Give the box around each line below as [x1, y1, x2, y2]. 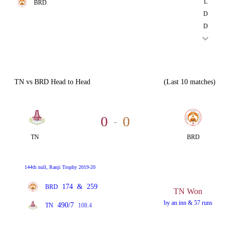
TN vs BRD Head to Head [14, 78, 90, 86]
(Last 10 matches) [164, 78, 216, 86]
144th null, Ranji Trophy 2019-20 [25, 164, 95, 170]
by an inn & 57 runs [163, 199, 213, 206]
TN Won [174, 186, 203, 196]
